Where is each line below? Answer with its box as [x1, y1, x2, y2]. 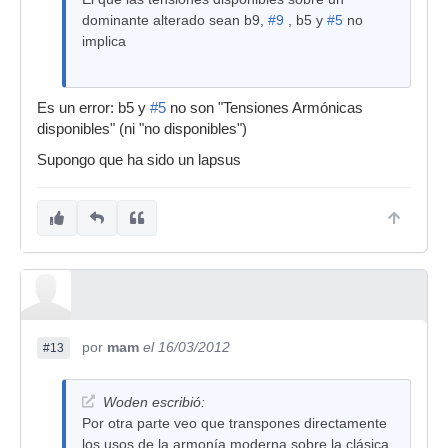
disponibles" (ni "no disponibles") [37, 121, 247, 137]
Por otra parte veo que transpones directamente [82, 415, 387, 431]
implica [82, 33, 126, 49]
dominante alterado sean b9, [82, 12, 268, 28]
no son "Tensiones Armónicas [166, 100, 363, 116]
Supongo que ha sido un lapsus [37, 152, 241, 168]
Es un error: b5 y [37, 100, 150, 116]
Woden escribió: [103, 394, 205, 410]
